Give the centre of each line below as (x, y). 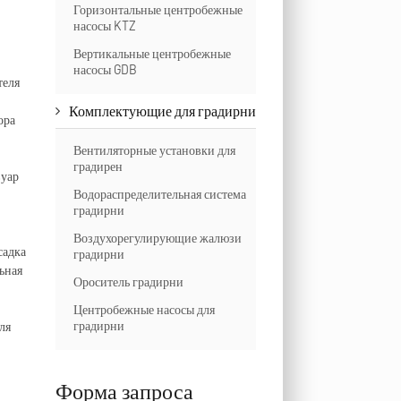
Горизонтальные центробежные (158, 9)
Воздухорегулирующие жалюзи (157, 238)
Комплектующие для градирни (162, 111)
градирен (98, 166)
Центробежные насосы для (144, 309)
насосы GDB (105, 69)
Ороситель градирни (128, 282)
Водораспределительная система (159, 194)
